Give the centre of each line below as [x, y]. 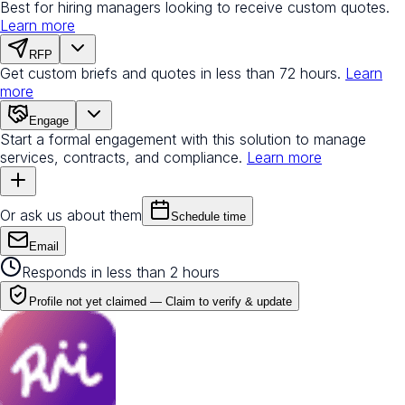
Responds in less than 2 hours [121, 272]
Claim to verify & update [229, 301]
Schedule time [208, 216]
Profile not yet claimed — [97, 301]
